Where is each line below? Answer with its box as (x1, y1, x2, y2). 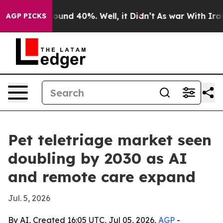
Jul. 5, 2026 (8, 193, 50, 203)
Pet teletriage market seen (8, 130, 212, 149)
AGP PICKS (6, 11, 46, 20)
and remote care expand (8, 167, 196, 186)
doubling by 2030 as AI (8, 149, 187, 168)
